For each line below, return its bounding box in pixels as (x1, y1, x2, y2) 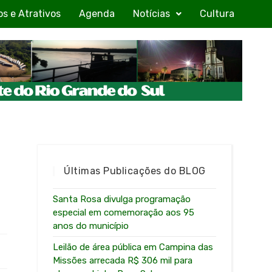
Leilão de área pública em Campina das (53, 241, 214, 253)
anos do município (53, 220, 129, 231)
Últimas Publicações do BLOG (64, 165, 206, 177)
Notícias (133, 8, 170, 19)
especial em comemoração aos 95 (53, 206, 195, 218)
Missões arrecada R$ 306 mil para (53, 254, 193, 266)
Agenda (79, 8, 115, 19)
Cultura (200, 8, 234, 19)
